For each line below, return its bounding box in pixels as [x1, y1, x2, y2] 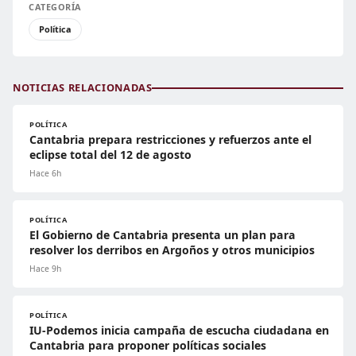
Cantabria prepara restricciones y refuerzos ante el [29, 132, 311, 148]
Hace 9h [29, 263, 61, 275]
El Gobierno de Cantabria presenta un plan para [29, 227, 296, 243]
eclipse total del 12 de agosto [29, 147, 192, 163]
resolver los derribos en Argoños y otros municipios [29, 242, 315, 258]
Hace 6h [29, 168, 61, 180]
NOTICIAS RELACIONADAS [13, 80, 153, 95]
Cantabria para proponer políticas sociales [29, 338, 266, 354]
